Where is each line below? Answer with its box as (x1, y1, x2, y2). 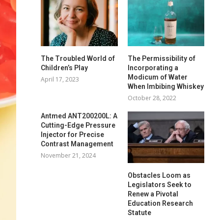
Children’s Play (41, 64, 88, 72)
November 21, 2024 (41, 151, 96, 160)
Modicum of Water (127, 73, 188, 82)
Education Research (127, 199, 193, 207)
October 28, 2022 (127, 94, 176, 103)
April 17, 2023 (41, 75, 80, 84)
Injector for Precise (41, 131, 105, 139)
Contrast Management (41, 140, 114, 148)
